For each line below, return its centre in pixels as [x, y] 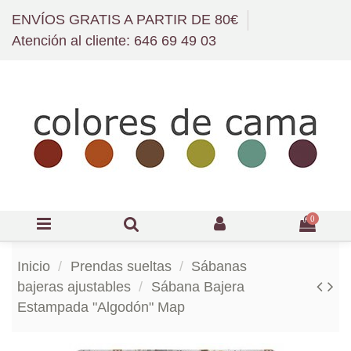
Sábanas [219, 267]
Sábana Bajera [197, 287]
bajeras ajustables [74, 287]
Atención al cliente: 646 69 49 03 [114, 41]
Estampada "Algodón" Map [101, 308]
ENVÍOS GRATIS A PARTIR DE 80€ [127, 19]
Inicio [34, 267]
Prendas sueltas [121, 267]
